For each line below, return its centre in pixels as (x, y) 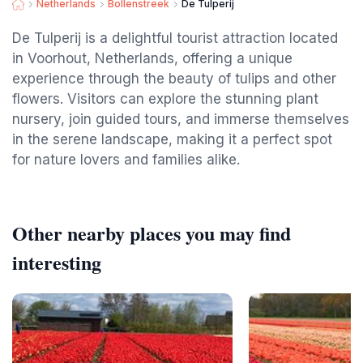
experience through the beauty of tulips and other (174, 79)
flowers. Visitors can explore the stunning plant (165, 99)
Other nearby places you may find (152, 233)
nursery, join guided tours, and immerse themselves (181, 119)
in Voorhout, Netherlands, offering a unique (152, 58)
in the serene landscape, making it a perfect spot (172, 139)
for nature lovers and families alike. (126, 160)
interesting (57, 262)
